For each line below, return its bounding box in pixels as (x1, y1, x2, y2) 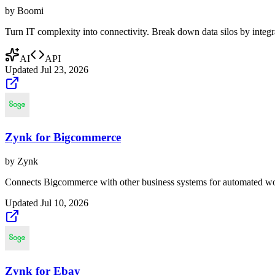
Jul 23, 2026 (41, 64, 88, 75)
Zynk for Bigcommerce (5, 131, 121, 144)
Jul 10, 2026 (41, 198, 88, 209)
